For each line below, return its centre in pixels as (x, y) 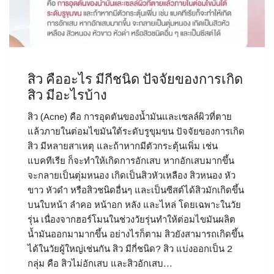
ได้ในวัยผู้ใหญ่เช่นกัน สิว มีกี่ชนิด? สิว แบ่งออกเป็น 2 (130, 249)
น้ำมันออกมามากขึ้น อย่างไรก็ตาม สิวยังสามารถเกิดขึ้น (135, 234)
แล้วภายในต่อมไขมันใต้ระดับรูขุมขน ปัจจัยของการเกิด (136, 131)
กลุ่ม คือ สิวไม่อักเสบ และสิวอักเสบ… (100, 263)
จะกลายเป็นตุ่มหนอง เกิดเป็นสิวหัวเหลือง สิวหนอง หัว (131, 175)
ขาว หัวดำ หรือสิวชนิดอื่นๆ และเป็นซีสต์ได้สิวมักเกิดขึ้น (136, 190)
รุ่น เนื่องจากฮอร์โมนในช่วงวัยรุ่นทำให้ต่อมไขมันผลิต (131, 219)
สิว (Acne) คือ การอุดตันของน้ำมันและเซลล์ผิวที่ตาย (130, 117)
